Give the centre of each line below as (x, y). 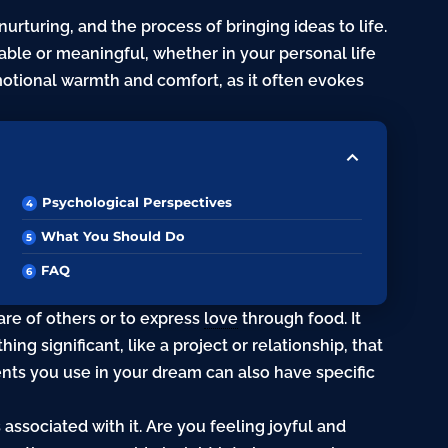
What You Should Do (113, 236)
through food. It (300, 319)
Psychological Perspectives (137, 202)
